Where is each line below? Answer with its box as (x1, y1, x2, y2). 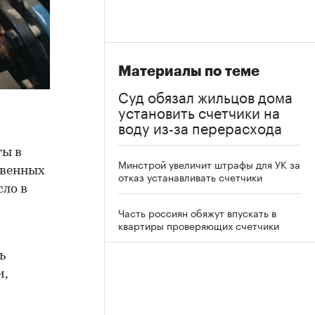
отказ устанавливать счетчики (118, 169, 262, 184)
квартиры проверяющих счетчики (118, 217, 279, 233)
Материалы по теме (118, 64, 259, 79)
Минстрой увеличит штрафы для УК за (118, 156, 300, 172)
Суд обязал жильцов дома (118, 84, 292, 107)
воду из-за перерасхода (118, 115, 282, 138)
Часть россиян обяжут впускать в (118, 205, 276, 220)
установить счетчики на (118, 100, 280, 122)
